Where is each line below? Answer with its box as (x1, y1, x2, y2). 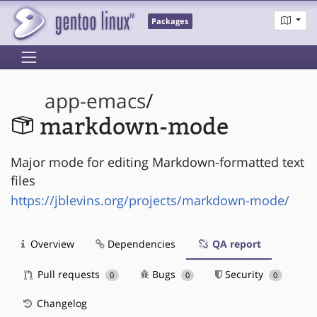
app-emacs (45, 88, 146, 115)
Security (222, 267, 267, 281)
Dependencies (105, 236, 175, 250)
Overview (28, 236, 74, 250)
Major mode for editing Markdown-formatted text (11, 153, 304, 171)
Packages (151, 16, 189, 27)
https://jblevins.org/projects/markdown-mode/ (11, 191, 289, 209)
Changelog (34, 296, 87, 310)
